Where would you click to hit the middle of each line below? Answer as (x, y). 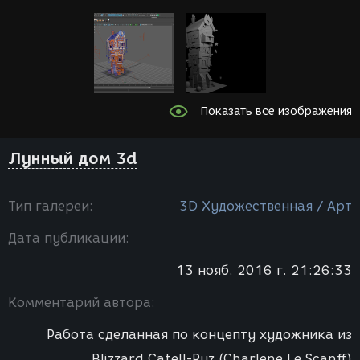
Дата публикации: (69, 238)
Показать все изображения (276, 111)
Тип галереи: (51, 206)
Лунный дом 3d (73, 158)
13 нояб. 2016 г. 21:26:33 (264, 270)
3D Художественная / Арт (266, 206)
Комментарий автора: (82, 303)
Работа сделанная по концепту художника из (199, 335)
